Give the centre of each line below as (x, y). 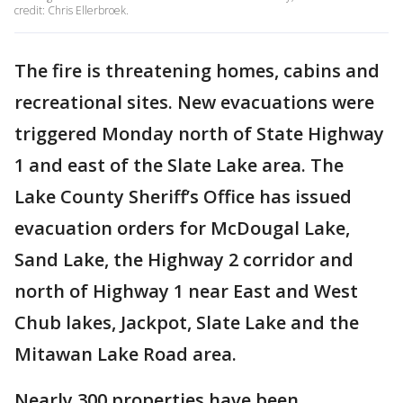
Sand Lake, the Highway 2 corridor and (184, 260)
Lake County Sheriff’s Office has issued (183, 197)
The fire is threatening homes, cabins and (197, 71)
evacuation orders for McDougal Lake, (182, 228)
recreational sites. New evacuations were (194, 102)
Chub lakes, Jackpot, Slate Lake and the (187, 322)
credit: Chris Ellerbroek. (72, 10)
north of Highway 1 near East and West (186, 291)
